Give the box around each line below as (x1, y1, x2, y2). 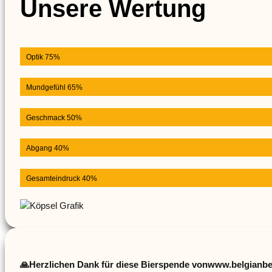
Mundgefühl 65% (26, 83, 83, 92)
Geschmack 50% (26, 113, 82, 122)
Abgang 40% (26, 143, 69, 152)
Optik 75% (26, 52, 60, 61)
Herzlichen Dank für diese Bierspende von (29, 259, 208, 270)
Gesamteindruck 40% (26, 174, 97, 183)
